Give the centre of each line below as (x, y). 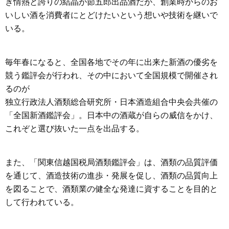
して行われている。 (42, 202)
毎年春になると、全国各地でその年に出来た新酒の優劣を (111, 62)
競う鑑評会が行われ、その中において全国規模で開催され (111, 75)
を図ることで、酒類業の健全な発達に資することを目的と (111, 189)
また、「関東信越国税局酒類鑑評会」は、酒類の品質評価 (111, 162)
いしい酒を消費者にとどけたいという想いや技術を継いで (111, 15)
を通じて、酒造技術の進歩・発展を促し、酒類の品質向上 (111, 176)
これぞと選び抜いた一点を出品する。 (75, 129)
